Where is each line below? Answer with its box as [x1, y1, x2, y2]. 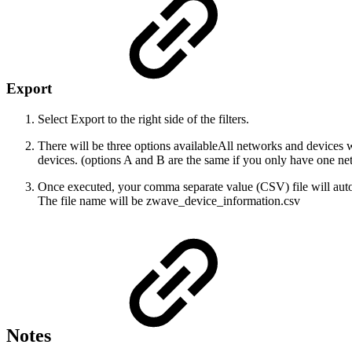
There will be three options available [38, 139, 218, 153]
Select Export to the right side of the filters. [38, 112, 249, 126]
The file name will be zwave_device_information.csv [38, 194, 300, 208]
